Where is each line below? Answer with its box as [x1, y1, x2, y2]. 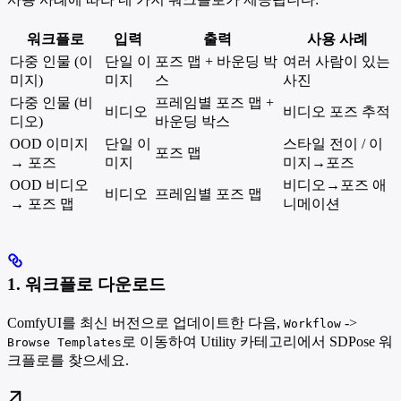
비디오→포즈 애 [283, 176, 387, 192]
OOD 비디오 [10, 176, 89, 192]
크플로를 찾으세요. [7, 353, 129, 369]
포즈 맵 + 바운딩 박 [155, 53, 277, 69]
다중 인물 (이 [10, 53, 93, 69]
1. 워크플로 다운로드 [7, 275, 166, 294]
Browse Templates [7, 336, 122, 350]
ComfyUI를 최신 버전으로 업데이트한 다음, [7, 315, 284, 331]
